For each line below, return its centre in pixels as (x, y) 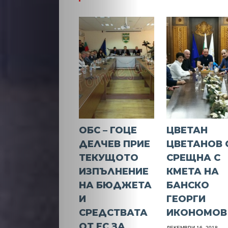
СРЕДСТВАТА (113, 212)
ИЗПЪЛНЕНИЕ (114, 171)
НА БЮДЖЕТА (116, 185)
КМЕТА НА (193, 171)
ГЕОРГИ (186, 199)
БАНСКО (188, 185)
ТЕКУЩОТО (109, 158)
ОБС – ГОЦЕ (108, 130)
